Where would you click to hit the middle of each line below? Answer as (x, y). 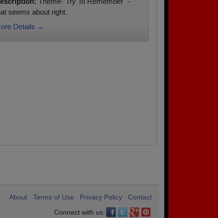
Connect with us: (80, 212)
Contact (140, 197)
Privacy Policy (101, 197)
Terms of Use (54, 197)
